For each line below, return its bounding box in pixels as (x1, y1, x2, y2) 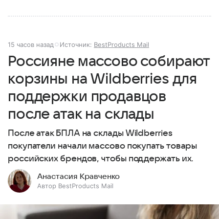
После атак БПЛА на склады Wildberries (8, 129, 173, 138)
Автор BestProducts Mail (37, 182, 113, 190)
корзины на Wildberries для (8, 71, 197, 88)
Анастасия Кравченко (37, 172, 120, 181)
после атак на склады (8, 106, 155, 123)
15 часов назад (8, 41, 54, 49)
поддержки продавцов (8, 88, 167, 105)
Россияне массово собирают (8, 53, 210, 70)
